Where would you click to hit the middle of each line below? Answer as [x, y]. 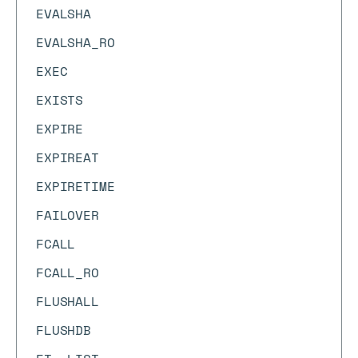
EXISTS [60, 100]
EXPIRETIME [76, 186]
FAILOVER [68, 215]
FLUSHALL [68, 301]
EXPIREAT [68, 157]
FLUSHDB [64, 330]
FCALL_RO [68, 272]
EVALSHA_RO [76, 42]
